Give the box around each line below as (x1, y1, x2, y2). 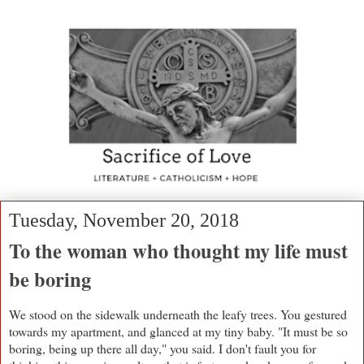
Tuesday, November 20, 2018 (9, 210, 239, 232)
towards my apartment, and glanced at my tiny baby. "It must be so (9, 322, 348, 340)
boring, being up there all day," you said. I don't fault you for (9, 339, 316, 357)
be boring (9, 265, 91, 294)
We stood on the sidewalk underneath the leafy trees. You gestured (9, 305, 347, 323)
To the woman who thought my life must (9, 236, 348, 266)
